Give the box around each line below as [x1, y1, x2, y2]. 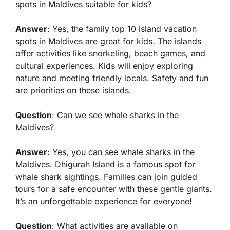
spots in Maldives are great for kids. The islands [15, 36, 201, 47]
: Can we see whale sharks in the [52, 110, 179, 121]
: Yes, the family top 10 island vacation [47, 24, 197, 34]
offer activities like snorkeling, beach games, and [15, 48, 205, 59]
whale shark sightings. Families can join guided [15, 171, 197, 182]
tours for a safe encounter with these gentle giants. [15, 184, 212, 195]
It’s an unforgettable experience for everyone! [15, 196, 192, 207]
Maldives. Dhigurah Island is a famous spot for [15, 159, 196, 170]
